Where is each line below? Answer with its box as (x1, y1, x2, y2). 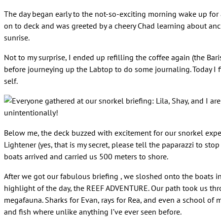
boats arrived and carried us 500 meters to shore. (4, 151, 168, 161)
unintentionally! (4, 108, 58, 118)
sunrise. (4, 32, 30, 42)
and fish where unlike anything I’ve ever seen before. (4, 206, 182, 217)
